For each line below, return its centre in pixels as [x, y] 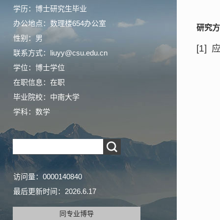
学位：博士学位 [39, 68]
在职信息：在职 [39, 82]
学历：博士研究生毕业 [50, 9]
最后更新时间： [39, 191]
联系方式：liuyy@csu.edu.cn [60, 53]
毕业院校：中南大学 [46, 97]
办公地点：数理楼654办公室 [60, 23]
